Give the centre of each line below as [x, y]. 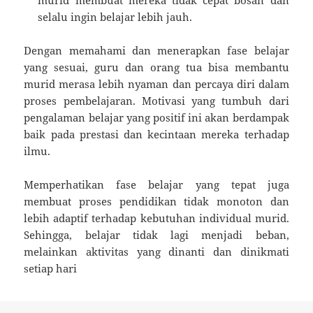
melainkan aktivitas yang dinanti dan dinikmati [156, 252]
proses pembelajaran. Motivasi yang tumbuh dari [156, 101]
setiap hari [51, 269]
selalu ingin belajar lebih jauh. [115, 17]
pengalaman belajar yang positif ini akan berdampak [156, 118]
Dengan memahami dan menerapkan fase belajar [156, 51]
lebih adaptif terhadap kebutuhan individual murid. [156, 218]
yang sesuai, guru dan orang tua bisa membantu [156, 67]
